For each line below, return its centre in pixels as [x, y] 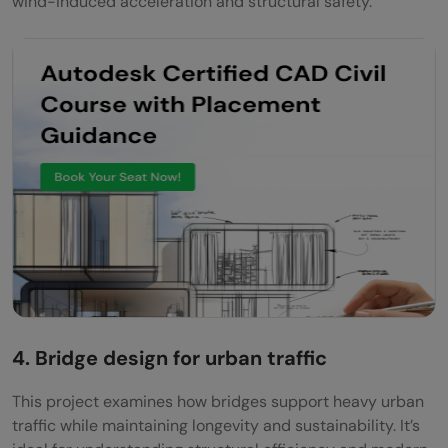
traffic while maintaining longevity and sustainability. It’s [216, 426]
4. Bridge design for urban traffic [172, 358]
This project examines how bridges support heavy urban [218, 402]
